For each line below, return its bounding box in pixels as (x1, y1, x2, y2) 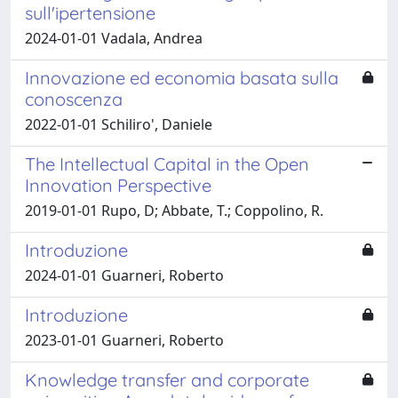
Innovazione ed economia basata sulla (25, 66, 338, 89)
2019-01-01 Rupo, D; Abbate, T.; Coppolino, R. (25, 200, 323, 220)
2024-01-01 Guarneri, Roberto (25, 265, 224, 285)
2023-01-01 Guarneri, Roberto (25, 330, 224, 350)
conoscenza (25, 87, 123, 110)
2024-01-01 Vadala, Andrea (25, 28, 203, 48)
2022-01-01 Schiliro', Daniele (25, 114, 212, 134)
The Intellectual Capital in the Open (25, 152, 309, 175)
